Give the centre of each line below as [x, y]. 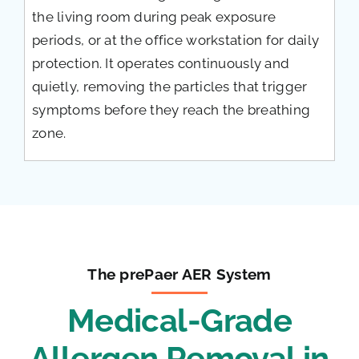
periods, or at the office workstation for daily [175, 40]
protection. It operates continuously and [161, 63]
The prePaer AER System [179, 274]
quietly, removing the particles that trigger [169, 86]
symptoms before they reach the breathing [171, 109]
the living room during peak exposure [154, 16]
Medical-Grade [179, 321]
